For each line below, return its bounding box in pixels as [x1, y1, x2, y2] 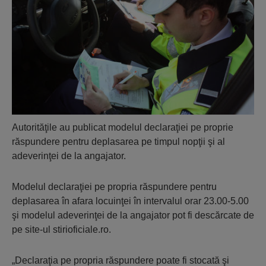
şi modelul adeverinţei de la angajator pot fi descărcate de [12, 210, 254, 221]
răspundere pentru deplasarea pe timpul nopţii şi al [12, 137, 225, 147]
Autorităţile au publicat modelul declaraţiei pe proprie [12, 122, 233, 133]
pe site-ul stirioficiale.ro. [12, 224, 111, 235]
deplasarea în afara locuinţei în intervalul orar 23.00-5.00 [12, 196, 249, 207]
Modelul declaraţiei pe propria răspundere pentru [12, 182, 217, 192]
